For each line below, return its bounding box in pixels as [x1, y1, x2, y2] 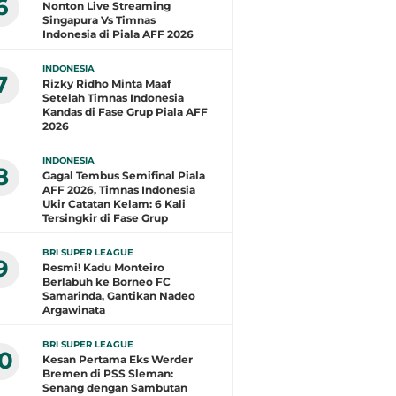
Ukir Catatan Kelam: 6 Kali [42, 197, 186, 210]
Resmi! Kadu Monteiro [42, 261, 164, 274]
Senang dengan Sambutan [42, 381, 187, 394]
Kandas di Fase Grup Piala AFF [42, 105, 208, 118]
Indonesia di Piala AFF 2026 [42, 27, 194, 41]
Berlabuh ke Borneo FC [42, 275, 171, 288]
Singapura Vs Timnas [42, 13, 156, 27]
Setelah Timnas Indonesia [42, 91, 184, 104]
